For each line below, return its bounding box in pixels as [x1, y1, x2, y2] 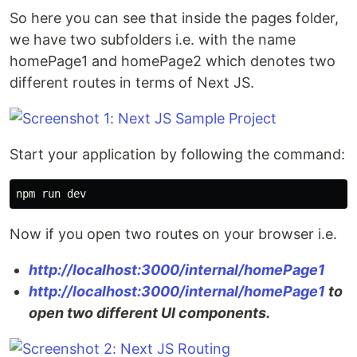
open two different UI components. [29, 304, 270, 321]
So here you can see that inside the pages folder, [10, 10, 339, 26]
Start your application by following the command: [10, 146, 345, 163]
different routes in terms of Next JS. [10, 74, 254, 91]
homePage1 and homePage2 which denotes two [10, 53, 335, 69]
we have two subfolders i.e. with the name [10, 31, 296, 48]
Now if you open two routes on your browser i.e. [10, 226, 337, 242]
